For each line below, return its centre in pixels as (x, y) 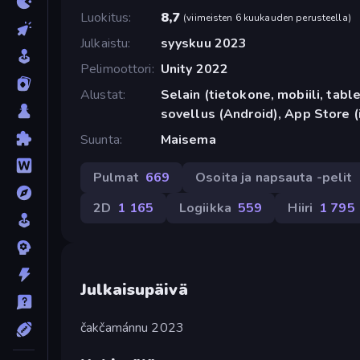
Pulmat (116, 177)
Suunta (100, 139)
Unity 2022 (194, 69)
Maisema (188, 139)
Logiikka (205, 208)
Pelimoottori (116, 69)
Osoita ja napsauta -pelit (274, 177)
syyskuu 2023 (204, 43)
